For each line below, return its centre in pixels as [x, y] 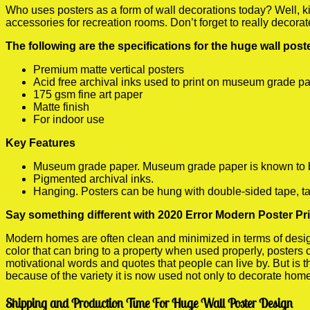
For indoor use [69, 119]
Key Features [40, 143]
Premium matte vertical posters [109, 69]
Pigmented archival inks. [93, 179]
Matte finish [61, 107]
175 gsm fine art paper [88, 94]
